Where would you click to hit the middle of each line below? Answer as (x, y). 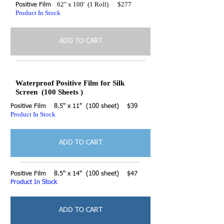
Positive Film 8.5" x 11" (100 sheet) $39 (74, 106)
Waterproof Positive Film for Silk (70, 83)
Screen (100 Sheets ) (49, 92)
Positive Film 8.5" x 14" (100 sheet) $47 (74, 173)
